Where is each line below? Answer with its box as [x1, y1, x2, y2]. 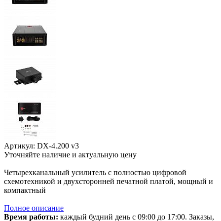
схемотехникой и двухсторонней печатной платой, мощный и [4, 177, 213, 185]
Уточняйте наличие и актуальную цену [4, 150, 137, 159]
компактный [4, 185, 46, 194]
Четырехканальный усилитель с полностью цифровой [4, 168, 186, 177]
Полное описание [4, 203, 64, 212]
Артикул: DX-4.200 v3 [4, 141, 79, 150]
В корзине [9, 159, 45, 168]
